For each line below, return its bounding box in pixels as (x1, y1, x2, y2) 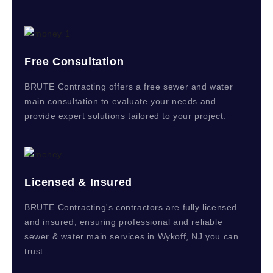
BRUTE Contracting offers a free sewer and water (24, 81, 233, 91)
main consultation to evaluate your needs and (24, 96, 216, 106)
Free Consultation (24, 55, 124, 68)
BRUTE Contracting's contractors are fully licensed (24, 202, 238, 212)
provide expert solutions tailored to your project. (24, 110, 227, 121)
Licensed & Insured (24, 175, 132, 188)
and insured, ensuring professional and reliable (24, 216, 223, 227)
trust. (24, 246, 46, 256)
